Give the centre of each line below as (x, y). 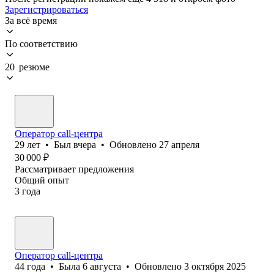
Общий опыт (42, 180)
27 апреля (179, 144)
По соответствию (41, 43)
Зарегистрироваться (46, 9)
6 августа (102, 266)
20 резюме (27, 67)
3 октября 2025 (215, 266)
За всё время (31, 20)
